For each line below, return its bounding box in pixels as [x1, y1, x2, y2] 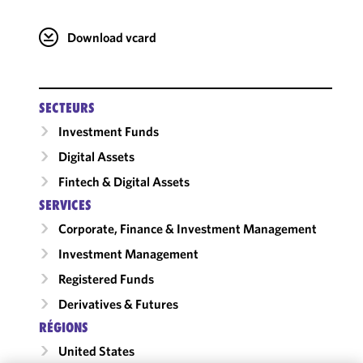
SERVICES [38, 196, 92, 213]
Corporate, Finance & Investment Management [58, 220, 317, 237]
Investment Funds [58, 122, 159, 139]
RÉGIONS [38, 318, 88, 335]
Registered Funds [58, 270, 154, 287]
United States [58, 342, 135, 359]
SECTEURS [38, 99, 95, 116]
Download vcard [66, 28, 156, 45]
